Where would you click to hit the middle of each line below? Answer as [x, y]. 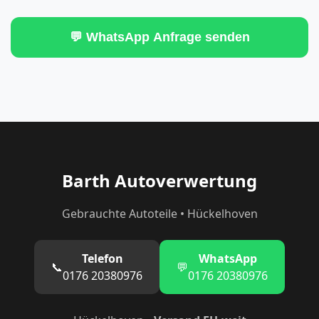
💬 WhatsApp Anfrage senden [159, 37]
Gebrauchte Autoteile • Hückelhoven [159, 213]
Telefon [103, 258]
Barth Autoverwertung [159, 180]
